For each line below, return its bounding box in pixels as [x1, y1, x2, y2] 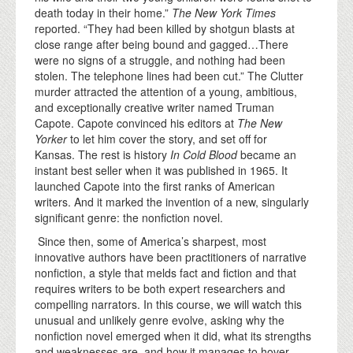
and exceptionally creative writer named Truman [35, 98, 274, 115]
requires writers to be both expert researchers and [35, 280, 285, 296]
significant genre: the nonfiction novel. [35, 209, 223, 225]
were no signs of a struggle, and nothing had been [35, 51, 285, 68]
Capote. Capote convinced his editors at [35, 114, 237, 131]
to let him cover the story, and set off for [70, 130, 267, 147]
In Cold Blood [170, 146, 240, 162]
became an [240, 146, 296, 162]
